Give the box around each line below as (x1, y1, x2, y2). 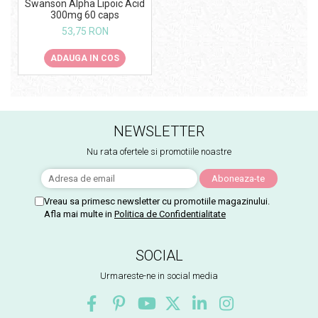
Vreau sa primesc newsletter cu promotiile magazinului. (44, 195, 270, 207)
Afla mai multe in (44, 208, 114, 219)
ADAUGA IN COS (50, 53, 119, 63)
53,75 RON (61, 25, 109, 37)
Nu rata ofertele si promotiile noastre (87, 146, 231, 157)
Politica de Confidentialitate (114, 208, 226, 219)
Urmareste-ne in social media (100, 270, 218, 281)
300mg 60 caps (50, 9, 119, 21)
